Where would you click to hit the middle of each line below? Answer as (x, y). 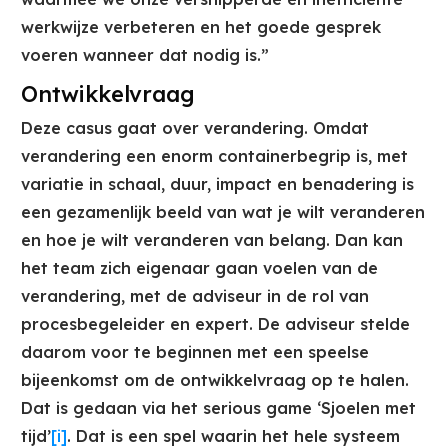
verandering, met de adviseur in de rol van (195, 296)
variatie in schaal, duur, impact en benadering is (217, 184)
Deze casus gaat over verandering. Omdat (195, 128)
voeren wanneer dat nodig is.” (145, 55)
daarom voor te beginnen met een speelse (195, 352)
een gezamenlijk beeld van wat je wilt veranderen (223, 212)
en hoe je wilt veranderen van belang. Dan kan (212, 240)
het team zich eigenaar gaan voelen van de (199, 268)
